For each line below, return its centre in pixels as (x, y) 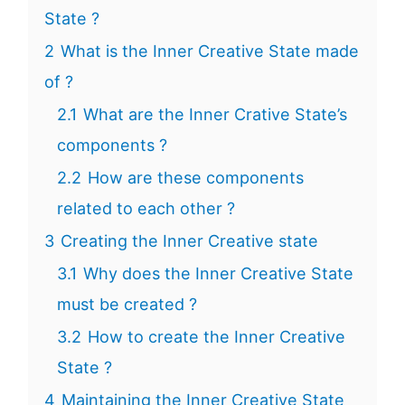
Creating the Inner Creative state (189, 240)
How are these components (195, 177)
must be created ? (127, 304)
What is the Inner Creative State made (209, 51)
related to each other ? (146, 208)
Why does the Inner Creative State (218, 273)
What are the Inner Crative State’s (215, 114)
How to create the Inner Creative (216, 336)
